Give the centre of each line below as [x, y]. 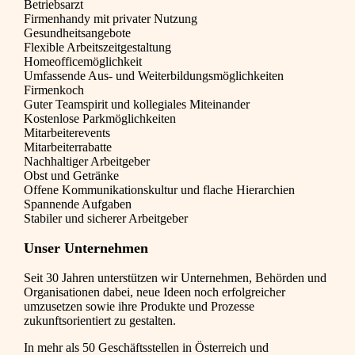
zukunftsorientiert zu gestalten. [100, 321]
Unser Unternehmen [86, 248]
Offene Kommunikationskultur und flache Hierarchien [159, 190]
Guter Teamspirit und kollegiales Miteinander [137, 105]
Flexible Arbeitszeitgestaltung [97, 48]
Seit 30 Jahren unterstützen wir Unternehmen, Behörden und [175, 278]
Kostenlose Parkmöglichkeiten [100, 119]
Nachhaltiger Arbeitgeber [87, 162]
